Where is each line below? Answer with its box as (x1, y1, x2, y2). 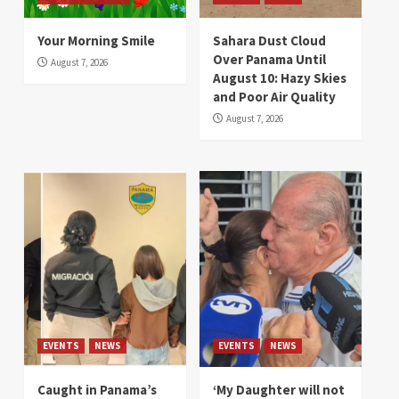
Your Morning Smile (37, 32, 155, 50)
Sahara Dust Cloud (213, 32, 326, 50)
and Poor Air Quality (213, 88, 336, 106)
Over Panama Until (213, 51, 326, 69)
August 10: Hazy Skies (213, 69, 346, 87)
